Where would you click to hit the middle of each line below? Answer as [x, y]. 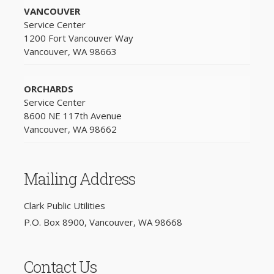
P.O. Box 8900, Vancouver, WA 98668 [103, 222]
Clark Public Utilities [64, 205]
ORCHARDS [48, 89]
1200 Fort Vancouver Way [78, 38]
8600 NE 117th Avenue [72, 116]
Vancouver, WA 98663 [70, 52]
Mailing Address [80, 179]
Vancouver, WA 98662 [70, 129]
